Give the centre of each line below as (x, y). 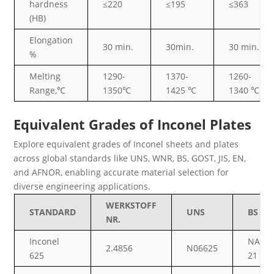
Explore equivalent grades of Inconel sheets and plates (126, 144)
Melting (45, 76)
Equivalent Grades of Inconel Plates (133, 124)
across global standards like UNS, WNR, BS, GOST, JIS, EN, (130, 158)
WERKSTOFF (131, 206)
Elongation (51, 40)
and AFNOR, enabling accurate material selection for (121, 172)
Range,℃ (48, 91)
